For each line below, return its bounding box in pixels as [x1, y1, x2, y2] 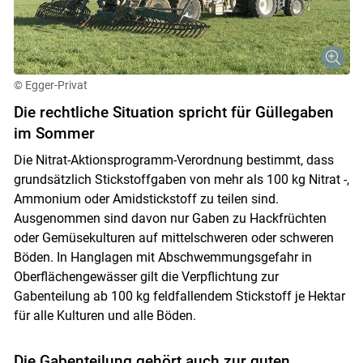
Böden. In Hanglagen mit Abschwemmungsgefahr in [13, 250, 312, 266]
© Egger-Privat [13, 79, 88, 92]
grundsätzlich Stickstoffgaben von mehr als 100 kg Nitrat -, [13, 172, 349, 188]
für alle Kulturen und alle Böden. [13, 308, 196, 324]
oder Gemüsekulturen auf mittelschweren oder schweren [13, 230, 334, 246]
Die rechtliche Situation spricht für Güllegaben [13, 103, 334, 122]
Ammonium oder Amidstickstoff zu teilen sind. [13, 191, 279, 207]
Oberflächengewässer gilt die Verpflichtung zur [13, 269, 279, 285]
